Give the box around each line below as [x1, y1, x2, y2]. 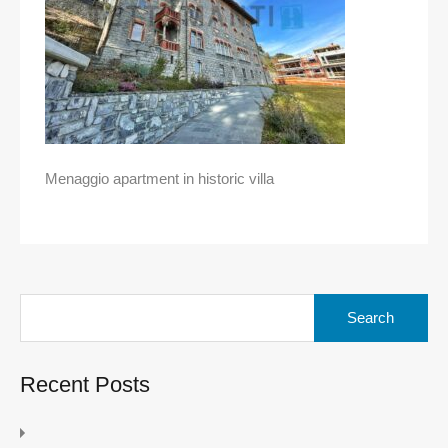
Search [312, 293, 360, 311]
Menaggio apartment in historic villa [45, 170, 274, 188]
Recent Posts [20, 372, 150, 398]
